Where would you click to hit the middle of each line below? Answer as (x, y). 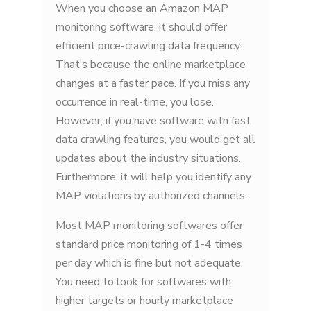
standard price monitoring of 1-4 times (149, 245)
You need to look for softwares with (143, 282)
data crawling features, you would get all (155, 140)
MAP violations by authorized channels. (153, 196)
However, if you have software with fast (153, 121)
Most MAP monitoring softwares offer (149, 226)
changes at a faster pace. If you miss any (153, 84)
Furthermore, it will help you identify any (153, 177)
